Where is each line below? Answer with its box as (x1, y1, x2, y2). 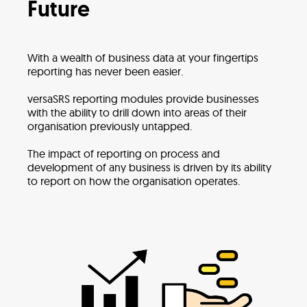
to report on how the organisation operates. (27, 174, 240, 188)
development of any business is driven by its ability (27, 160, 271, 174)
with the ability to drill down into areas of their (27, 106, 247, 119)
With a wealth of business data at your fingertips (27, 51, 258, 64)
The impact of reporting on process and (27, 147, 220, 160)
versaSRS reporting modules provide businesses (27, 92, 259, 106)
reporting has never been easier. (27, 64, 183, 78)
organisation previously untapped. (27, 119, 192, 133)
